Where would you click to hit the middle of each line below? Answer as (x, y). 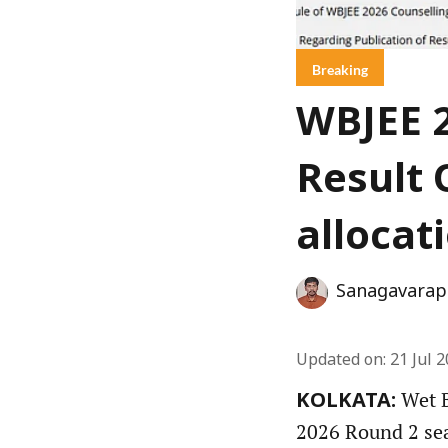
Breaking (340, 69)
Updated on (339, 361)
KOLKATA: (346, 402)
